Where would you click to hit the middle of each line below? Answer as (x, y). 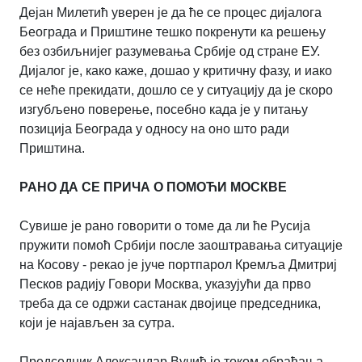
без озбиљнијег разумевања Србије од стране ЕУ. (170, 52)
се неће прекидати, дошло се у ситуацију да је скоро (176, 90)
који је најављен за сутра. (97, 323)
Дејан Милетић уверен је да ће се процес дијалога (170, 13)
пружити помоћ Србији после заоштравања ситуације (181, 246)
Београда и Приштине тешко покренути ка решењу (173, 32)
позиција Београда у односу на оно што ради (154, 129)
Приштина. (52, 149)
